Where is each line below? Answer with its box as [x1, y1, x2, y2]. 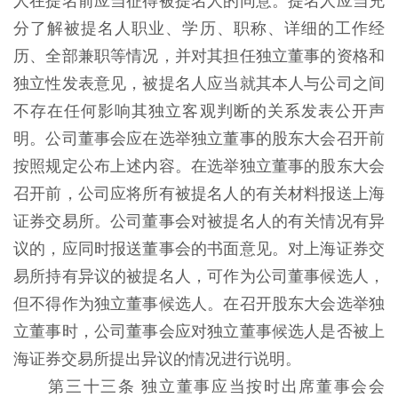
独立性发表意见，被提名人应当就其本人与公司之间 [13, 75, 385, 92]
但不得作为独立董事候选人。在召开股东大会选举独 [13, 295, 385, 313]
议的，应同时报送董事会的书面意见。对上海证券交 [13, 240, 385, 258]
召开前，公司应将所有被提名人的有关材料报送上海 [13, 185, 385, 203]
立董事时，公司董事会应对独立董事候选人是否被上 [13, 322, 385, 340]
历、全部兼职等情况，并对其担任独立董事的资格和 [13, 47, 385, 65]
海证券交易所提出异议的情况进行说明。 [13, 350, 306, 368]
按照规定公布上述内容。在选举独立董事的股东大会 [13, 157, 385, 175]
